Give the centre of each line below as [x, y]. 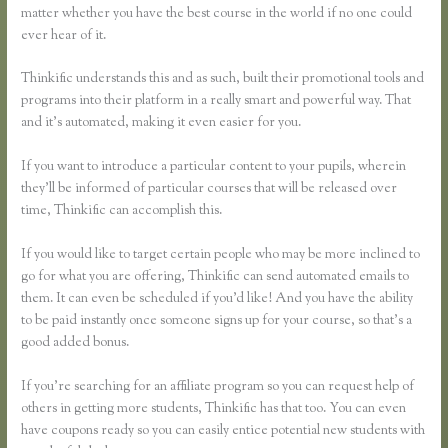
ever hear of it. [64, 35]
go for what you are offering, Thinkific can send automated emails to [215, 277]
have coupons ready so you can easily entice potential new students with [223, 431]
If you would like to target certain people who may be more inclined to [221, 255]
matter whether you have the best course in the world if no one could [217, 13]
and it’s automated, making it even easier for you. [161, 123]
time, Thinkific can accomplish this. [122, 211]
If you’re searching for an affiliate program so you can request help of [218, 387]
